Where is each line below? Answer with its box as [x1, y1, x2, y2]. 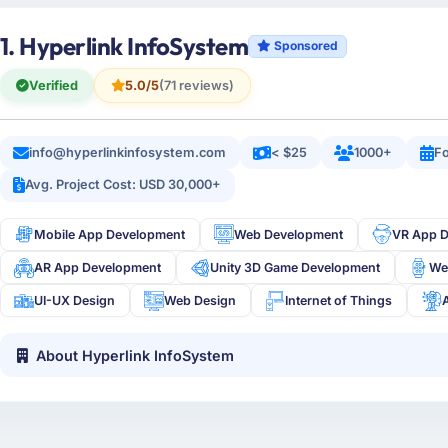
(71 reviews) [158, 77, 234, 93]
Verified [28, 77, 78, 93]
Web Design [164, 293, 237, 309]
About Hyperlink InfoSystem [36, 346, 235, 364]
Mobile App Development [34, 226, 186, 242]
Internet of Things [285, 293, 393, 309]
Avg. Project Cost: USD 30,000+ [25, 177, 222, 193]
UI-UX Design [34, 293, 116, 309]
